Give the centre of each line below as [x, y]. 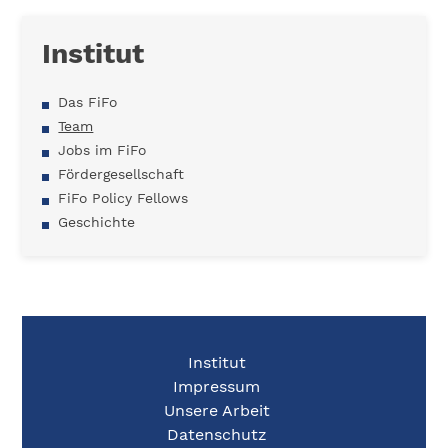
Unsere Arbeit [216, 410]
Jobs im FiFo [102, 149]
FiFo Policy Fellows [123, 197]
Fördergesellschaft [121, 173]
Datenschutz [216, 434]
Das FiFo [88, 101]
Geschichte [97, 221]
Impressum [216, 386]
